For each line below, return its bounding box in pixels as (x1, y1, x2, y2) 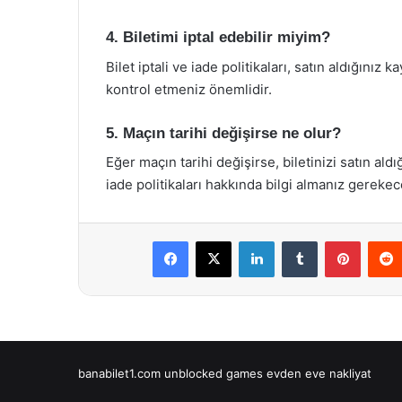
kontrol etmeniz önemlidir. (106, 80, 272, 98)
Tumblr (317, 233, 354, 248)
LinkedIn (274, 233, 320, 248)
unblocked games (164, 366, 263, 380)
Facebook (188, 233, 242, 248)
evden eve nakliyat (267, 366, 371, 380)
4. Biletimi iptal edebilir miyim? (106, 29, 330, 46)
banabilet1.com (78, 366, 161, 380)
